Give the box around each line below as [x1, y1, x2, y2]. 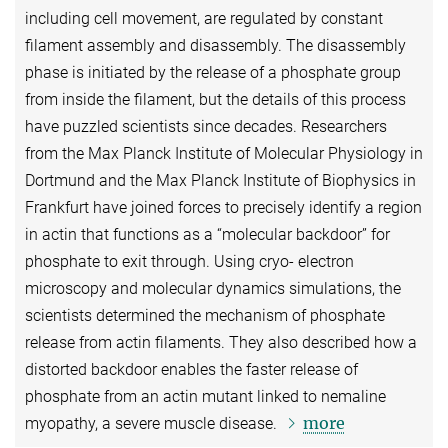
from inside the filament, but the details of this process [25, 89, 406, 109]
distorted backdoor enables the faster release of [25, 359, 358, 379]
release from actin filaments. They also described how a [25, 332, 417, 352]
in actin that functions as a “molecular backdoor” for [25, 224, 390, 244]
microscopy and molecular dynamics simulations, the [25, 278, 401, 298]
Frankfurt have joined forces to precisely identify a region [25, 197, 422, 217]
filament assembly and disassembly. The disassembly [25, 35, 406, 55]
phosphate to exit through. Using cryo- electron [25, 251, 354, 271]
